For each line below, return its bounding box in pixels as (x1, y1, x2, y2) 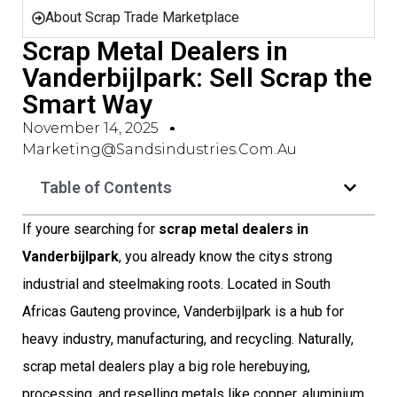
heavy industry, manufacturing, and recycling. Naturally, (22, 331, 354, 347)
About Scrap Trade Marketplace (45, 9, 239, 26)
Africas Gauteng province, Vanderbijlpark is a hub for (22, 303, 344, 320)
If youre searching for (22, 221, 159, 237)
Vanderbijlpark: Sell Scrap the (22, 62, 372, 93)
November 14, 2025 (22, 120, 159, 136)
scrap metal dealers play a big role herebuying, (22, 358, 310, 375)
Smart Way (22, 89, 152, 120)
